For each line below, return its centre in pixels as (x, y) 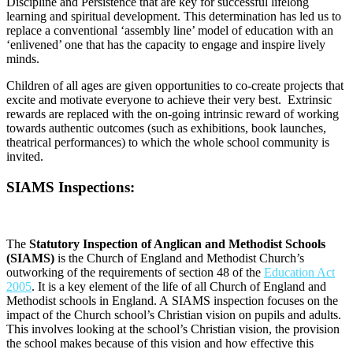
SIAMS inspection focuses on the (255, 301)
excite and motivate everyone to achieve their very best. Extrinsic (169, 99)
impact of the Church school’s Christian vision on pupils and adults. (174, 315)
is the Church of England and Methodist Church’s (179, 258)
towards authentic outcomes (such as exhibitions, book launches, (166, 128)
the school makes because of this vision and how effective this (160, 344)
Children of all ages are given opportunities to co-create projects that (175, 85)
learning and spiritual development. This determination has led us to (174, 16)
